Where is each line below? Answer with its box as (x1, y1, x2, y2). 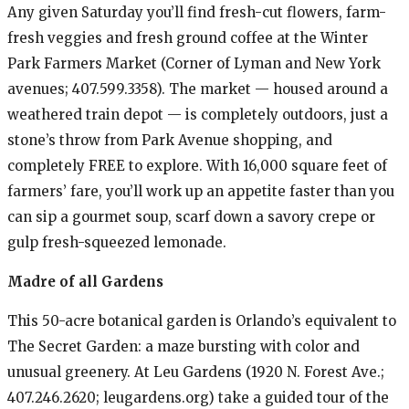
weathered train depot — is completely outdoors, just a (7, 105, 388, 123)
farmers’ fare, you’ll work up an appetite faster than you (7, 182, 394, 200)
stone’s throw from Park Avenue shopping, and (7, 131, 332, 149)
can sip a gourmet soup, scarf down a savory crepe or (7, 207, 375, 225)
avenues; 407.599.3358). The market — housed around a (7, 79, 388, 98)
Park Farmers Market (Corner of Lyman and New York (7, 54, 381, 72)
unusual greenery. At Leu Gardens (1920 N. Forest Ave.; (7, 362, 384, 381)
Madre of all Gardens (7, 272, 163, 290)
